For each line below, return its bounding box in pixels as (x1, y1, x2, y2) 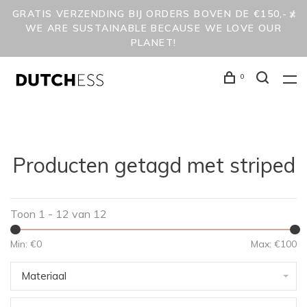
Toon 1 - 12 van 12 (10, 207, 107, 221)
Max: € (251, 238, 280, 250)
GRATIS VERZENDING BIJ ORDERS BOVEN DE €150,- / (12, 8, 295, 20)
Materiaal (21, 269, 66, 282)
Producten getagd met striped (12, 152, 295, 178)
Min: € (10, 238, 36, 250)
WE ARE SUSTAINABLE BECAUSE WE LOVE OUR (25, 22, 282, 34)
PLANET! (130, 36, 177, 49)
